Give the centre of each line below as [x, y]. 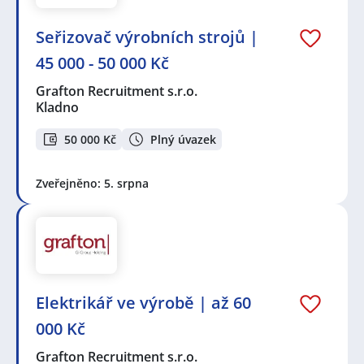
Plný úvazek [183, 139]
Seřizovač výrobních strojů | [147, 37]
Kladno [57, 108]
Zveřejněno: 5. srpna [92, 184]
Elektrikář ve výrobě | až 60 [143, 303]
